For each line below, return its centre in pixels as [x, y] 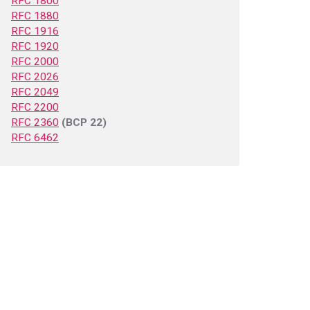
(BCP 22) [84, 122]
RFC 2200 [35, 107]
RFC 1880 [35, 16]
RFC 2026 [35, 77]
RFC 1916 [35, 31]
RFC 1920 [35, 46]
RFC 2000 [35, 62]
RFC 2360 [35, 122]
